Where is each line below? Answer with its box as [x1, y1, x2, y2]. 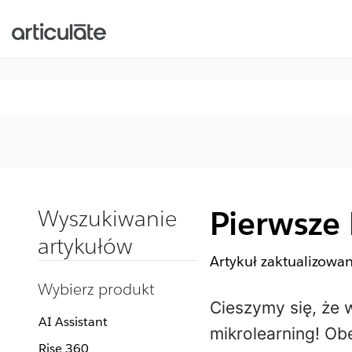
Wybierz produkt [38, 279, 155, 299]
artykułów [38, 232, 133, 260]
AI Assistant [38, 313, 108, 330]
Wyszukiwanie [38, 204, 177, 233]
